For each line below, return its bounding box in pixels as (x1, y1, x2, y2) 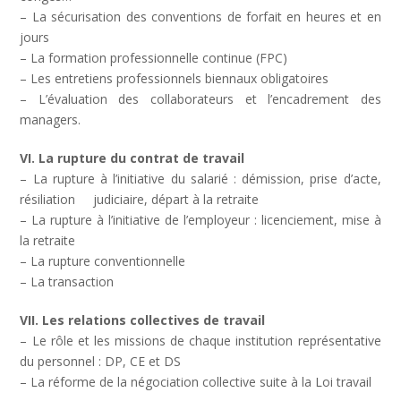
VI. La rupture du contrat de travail (20, 149, 245, 166)
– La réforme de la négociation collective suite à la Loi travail (20, 373, 372, 390)
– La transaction (20, 273, 115, 290)
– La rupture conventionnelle (20, 252, 186, 269)
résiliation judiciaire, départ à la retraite (20, 191, 260, 208)
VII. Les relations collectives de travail (20, 311, 266, 328)
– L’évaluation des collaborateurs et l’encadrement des (20, 90, 381, 107)
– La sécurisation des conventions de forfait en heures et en (20, 8, 381, 25)
